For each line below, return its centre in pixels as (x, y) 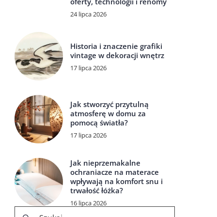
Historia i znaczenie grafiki (116, 46)
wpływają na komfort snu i (116, 181)
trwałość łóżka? (97, 190)
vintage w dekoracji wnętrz (117, 55)
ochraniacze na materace (115, 172)
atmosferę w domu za (108, 113)
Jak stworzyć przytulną (109, 104)
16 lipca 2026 (88, 203)
